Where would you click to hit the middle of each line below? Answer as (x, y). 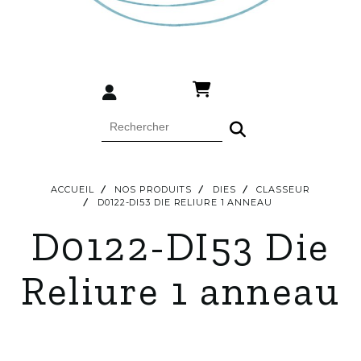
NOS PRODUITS (154, 189)
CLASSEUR (283, 189)
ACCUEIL (73, 189)
